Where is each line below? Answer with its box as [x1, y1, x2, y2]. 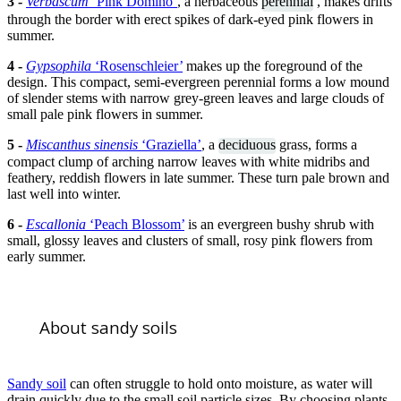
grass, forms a [276, 136, 357, 152]
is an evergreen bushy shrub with [184, 217, 374, 233]
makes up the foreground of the [183, 57, 363, 73]
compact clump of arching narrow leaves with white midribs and [7, 154, 370, 170]
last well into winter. [7, 186, 121, 202]
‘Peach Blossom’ [90, 217, 184, 233]
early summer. [7, 249, 86, 265]
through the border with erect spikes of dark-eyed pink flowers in [7, 11, 373, 27]
